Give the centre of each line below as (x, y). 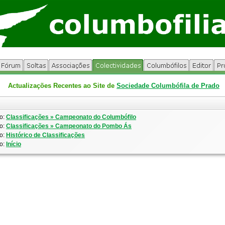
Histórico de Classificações (45, 135)
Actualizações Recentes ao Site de (62, 86)
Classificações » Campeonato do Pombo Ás (69, 126)
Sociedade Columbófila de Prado (168, 86)
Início (14, 144)
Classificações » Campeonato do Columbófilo (71, 117)
